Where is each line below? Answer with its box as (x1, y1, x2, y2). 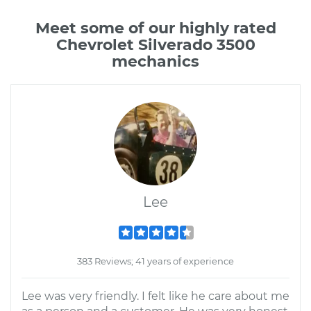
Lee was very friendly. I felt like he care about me (22, 289, 289, 303)
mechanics (112, 52, 199, 71)
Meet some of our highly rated (35, 19, 276, 37)
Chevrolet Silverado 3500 (56, 35, 255, 54)
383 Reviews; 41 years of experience (77, 255, 234, 267)
